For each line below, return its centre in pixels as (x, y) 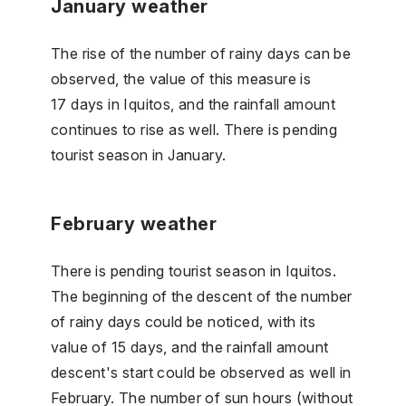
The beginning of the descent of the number (202, 296)
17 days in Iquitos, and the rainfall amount (193, 104)
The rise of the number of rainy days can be (201, 53)
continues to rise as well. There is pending (194, 129)
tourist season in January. (139, 155)
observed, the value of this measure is (181, 78)
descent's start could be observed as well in (201, 372)
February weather (134, 223)
